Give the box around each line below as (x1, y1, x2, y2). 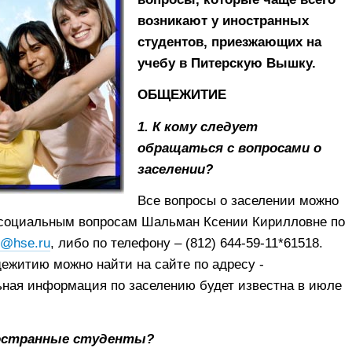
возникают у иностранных (137, 13, 309, 28)
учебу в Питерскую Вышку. (137, 55, 316, 71)
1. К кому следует (137, 119, 258, 134)
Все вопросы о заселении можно (137, 193, 339, 209)
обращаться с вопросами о (137, 140, 321, 156)
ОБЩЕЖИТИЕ (137, 87, 226, 103)
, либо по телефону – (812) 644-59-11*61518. (49, 236, 323, 251)
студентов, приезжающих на (137, 34, 321, 49)
